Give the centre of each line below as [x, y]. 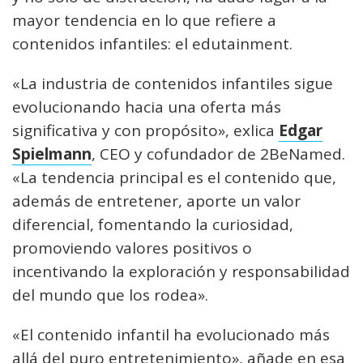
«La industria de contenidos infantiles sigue [173, 83]
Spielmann [52, 154]
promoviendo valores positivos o [132, 248]
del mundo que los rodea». [110, 295]
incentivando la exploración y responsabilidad [181, 271]
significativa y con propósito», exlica [145, 130]
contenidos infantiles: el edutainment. [152, 44]
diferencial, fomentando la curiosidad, [153, 224]
